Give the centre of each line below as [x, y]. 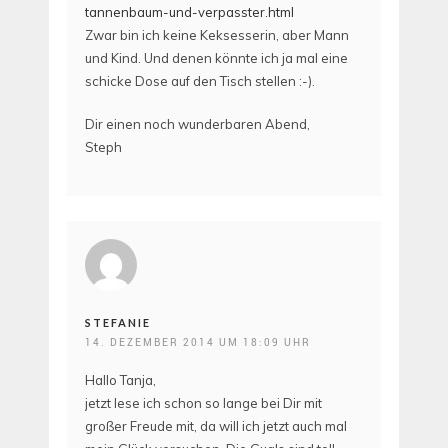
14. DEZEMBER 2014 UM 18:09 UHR [198, 342]
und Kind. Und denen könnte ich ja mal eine [216, 58]
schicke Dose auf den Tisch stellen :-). [200, 81]
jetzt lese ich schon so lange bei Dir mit [203, 403]
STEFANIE [118, 323]
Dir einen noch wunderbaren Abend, [197, 123]
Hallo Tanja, [120, 380]
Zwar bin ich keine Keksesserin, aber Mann [217, 35]
